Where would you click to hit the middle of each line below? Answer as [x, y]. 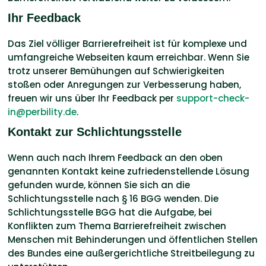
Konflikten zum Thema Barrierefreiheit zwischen [117, 226]
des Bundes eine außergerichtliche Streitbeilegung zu [132, 254]
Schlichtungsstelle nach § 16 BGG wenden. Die [113, 199]
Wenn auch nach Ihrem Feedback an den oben [115, 158]
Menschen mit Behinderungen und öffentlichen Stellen [133, 240]
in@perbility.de [42, 112]
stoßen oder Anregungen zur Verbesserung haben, [125, 85]
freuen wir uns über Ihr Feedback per [92, 99]
